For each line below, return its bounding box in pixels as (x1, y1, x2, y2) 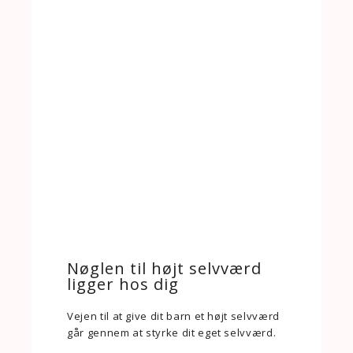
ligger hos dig (67, 273, 179, 295)
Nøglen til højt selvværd (67, 258, 262, 279)
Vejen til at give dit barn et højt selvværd (67, 309, 280, 323)
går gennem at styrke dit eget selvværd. (67, 325, 277, 340)
